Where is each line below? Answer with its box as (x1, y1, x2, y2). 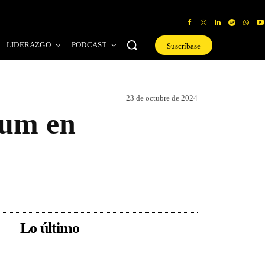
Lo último (20, 219, 79, 237)
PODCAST (71, 40, 107, 49)
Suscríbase (166, 41, 201, 50)
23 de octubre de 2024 (126, 93, 198, 102)
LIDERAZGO (6, 40, 51, 49)
